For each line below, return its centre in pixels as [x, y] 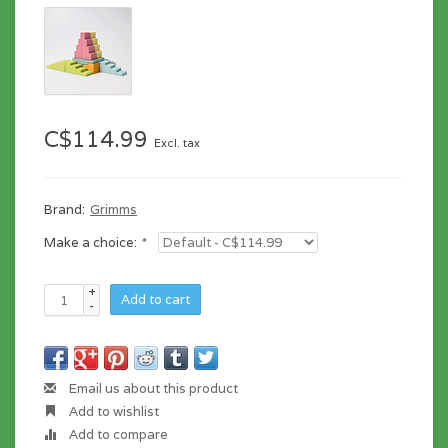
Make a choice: [92, 242]
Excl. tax [177, 143]
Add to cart [155, 299]
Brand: [64, 209]
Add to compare [117, 434]
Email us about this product [152, 388]
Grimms [113, 209]
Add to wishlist [112, 411]
